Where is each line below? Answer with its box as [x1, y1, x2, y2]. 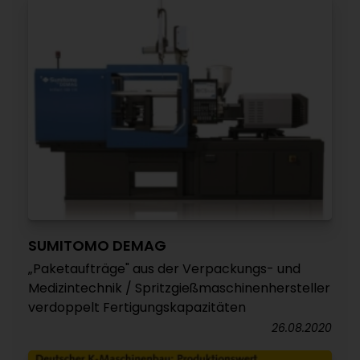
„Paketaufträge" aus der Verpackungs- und [28, 260, 301, 278]
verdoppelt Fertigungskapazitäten [28, 298, 246, 317]
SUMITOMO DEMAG [28, 235, 166, 256]
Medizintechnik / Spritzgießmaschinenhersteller [28, 279, 330, 297]
